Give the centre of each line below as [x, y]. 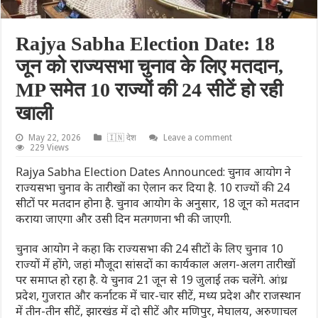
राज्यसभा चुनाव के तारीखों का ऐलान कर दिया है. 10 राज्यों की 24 [153, 187]
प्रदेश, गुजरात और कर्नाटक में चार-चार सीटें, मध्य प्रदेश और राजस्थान [159, 295]
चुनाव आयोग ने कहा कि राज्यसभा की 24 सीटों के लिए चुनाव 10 [150, 248]
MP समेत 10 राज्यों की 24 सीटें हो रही [149, 89]
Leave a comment [198, 137]
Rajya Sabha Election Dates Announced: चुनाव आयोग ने [154, 171]
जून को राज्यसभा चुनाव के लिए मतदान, [150, 66]
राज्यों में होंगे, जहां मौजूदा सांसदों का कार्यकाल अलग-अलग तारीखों [156, 264]
